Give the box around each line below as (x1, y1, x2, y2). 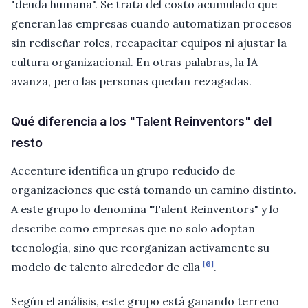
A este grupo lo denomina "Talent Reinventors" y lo (11, 202, 279, 217)
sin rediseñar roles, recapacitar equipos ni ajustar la (11, 36, 287, 50)
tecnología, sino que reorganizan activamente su (11, 241, 269, 255)
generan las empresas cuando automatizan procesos (11, 16, 292, 31)
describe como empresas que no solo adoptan (11, 221, 255, 236)
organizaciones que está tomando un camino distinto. (11, 183, 296, 197)
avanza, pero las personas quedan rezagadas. (11, 74, 252, 89)
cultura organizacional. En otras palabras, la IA (11, 55, 258, 69)
